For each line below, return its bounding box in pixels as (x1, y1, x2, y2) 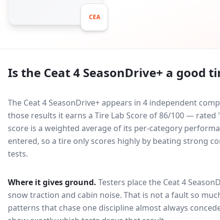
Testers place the (98, 177, 163, 188)
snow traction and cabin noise (8, 190, 120, 200)
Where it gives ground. (8, 177, 96, 188)
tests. (8, 148, 28, 159)
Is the (8, 64, 44, 81)
